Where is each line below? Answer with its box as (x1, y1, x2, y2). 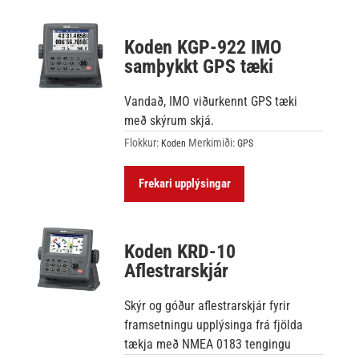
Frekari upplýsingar (138, 175, 231, 191)
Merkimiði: (188, 135, 238, 149)
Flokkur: (124, 135, 162, 149)
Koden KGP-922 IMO (124, 35, 282, 58)
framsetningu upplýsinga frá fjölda (124, 317, 304, 333)
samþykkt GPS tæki (124, 54, 274, 78)
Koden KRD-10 (124, 240, 236, 263)
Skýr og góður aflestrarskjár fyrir (124, 297, 291, 313)
